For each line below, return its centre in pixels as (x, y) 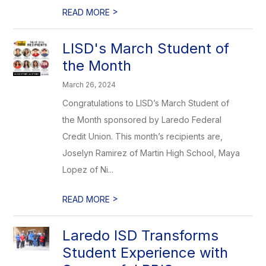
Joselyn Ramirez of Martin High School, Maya (151, 153)
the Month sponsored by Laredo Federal (142, 120)
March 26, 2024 (89, 85)
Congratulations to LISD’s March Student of (146, 103)
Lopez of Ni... (88, 170)
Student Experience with (145, 253)
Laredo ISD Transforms (141, 235)
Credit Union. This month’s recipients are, (143, 136)
